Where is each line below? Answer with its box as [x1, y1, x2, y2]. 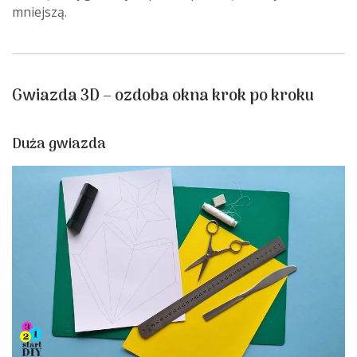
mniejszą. [12, 3, 67, 22]
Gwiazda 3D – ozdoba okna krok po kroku [12, 84, 314, 110]
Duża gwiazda [12, 133, 106, 157]
